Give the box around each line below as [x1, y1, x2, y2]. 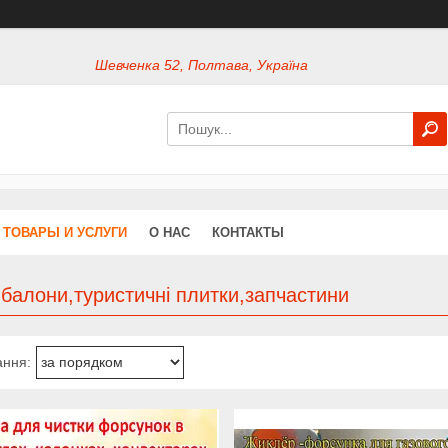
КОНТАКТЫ [212, 224, 284, 240]
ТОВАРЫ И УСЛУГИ [3, 224, 127, 240]
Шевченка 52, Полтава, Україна [95, 57, 309, 74]
